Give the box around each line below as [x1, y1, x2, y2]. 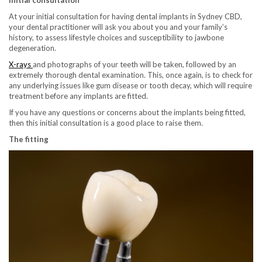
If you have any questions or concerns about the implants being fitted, [9, 107, 246, 117]
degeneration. [9, 43, 56, 53]
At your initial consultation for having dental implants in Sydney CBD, [9, 11, 242, 21]
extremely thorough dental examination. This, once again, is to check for [9, 70, 253, 80]
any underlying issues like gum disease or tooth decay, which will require [9, 80, 252, 90]
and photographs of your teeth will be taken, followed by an [33, 59, 236, 69]
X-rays [9, 59, 33, 69]
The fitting [9, 134, 49, 144]
